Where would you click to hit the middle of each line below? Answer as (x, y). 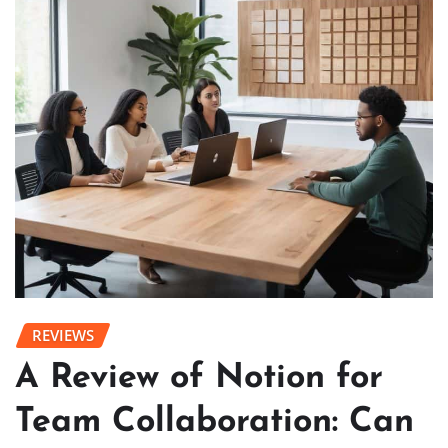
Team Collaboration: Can (214, 423)
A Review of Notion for (199, 379)
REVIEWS (63, 334)
